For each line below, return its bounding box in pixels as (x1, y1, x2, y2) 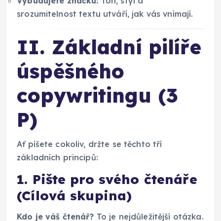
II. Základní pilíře (17, 35, 201, 60)
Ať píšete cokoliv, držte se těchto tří (17, 139, 162, 149)
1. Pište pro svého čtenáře (17, 171, 197, 188)
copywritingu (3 (17, 83, 179, 108)
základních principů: (17, 152, 98, 163)
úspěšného (17, 59, 125, 84)
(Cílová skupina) (17, 187, 132, 204)
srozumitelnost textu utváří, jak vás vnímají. (17, 8, 193, 19)
